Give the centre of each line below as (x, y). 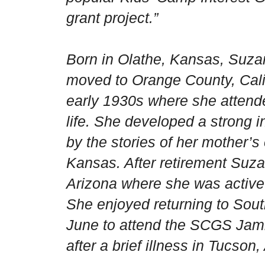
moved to (99, 80)
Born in (92, 59)
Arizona (92, 184)
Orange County (182, 80)
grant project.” (112, 18)
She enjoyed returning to (150, 204)
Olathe (140, 59)
